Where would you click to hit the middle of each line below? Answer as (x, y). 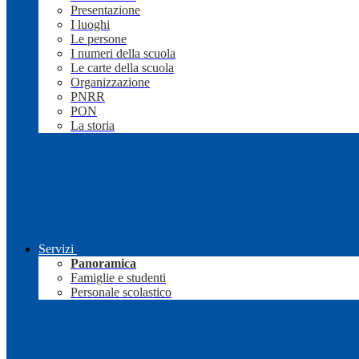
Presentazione (105, 10)
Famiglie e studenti (118, 278)
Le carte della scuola (122, 68)
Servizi (56, 249)
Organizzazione (110, 83)
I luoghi (90, 25)
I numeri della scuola (123, 54)
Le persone (99, 39)
